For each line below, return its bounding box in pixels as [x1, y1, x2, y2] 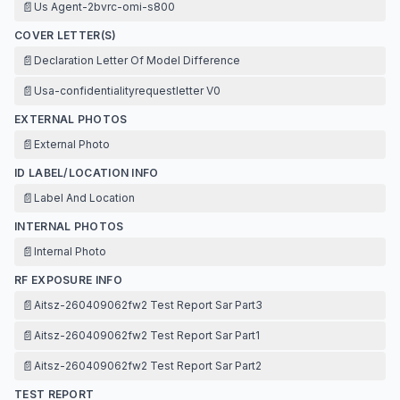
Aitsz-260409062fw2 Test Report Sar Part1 [34, 329, 260, 342]
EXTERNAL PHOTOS [14, 112, 128, 126]
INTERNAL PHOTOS [14, 220, 124, 233]
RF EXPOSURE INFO [14, 273, 122, 287]
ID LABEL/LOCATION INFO [14, 166, 159, 179]
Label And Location [34, 191, 135, 204]
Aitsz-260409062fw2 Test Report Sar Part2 [34, 359, 262, 372]
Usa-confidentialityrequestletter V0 [34, 84, 221, 97]
